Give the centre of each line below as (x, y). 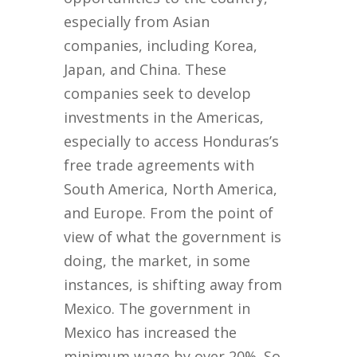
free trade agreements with (159, 165)
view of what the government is (173, 237)
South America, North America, (171, 189)
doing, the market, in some (157, 261)
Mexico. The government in (157, 309)
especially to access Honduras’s (172, 141)
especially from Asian (137, 22)
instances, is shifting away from (173, 285)
